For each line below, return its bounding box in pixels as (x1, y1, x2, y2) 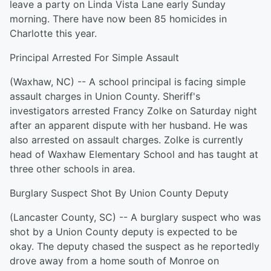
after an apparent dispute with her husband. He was (10, 119, 247, 131)
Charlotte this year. (10, 27, 97, 39)
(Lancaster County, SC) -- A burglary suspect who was (10, 211, 261, 223)
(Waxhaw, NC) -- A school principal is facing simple (10, 76, 246, 88)
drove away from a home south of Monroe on (10, 255, 219, 267)
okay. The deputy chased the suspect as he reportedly (10, 240, 260, 252)
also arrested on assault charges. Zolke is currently (10, 134, 243, 146)
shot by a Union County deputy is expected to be (10, 226, 237, 238)
